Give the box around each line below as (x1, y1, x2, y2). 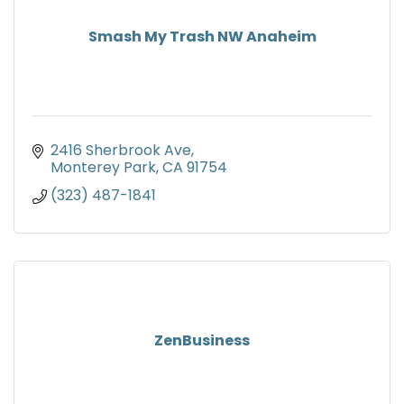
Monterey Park (50, 157, 156, 179)
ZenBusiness (154, 330, 250, 352)
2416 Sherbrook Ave (50, 140, 191, 161)
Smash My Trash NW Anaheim (87, 26, 317, 48)
